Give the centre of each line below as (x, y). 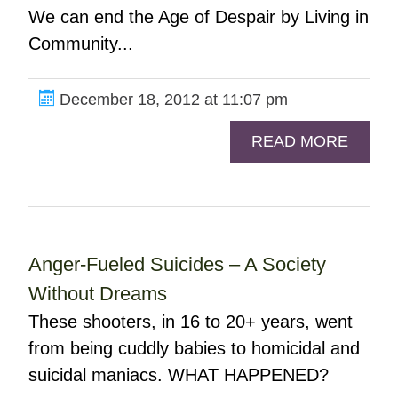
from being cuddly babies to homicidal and (194, 348)
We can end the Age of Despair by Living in (198, 17)
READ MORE (300, 141)
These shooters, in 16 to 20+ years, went (190, 322)
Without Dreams (97, 294)
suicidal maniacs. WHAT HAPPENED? (178, 375)
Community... (80, 44)
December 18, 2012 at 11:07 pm (171, 99)
